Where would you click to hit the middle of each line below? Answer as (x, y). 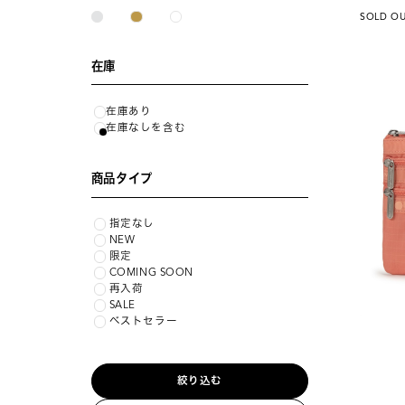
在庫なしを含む (146, 127)
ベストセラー (143, 320)
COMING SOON (151, 272)
